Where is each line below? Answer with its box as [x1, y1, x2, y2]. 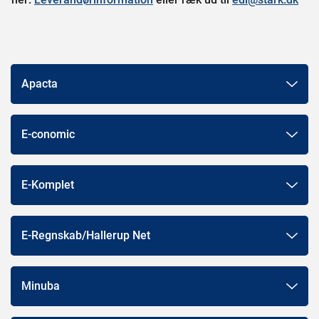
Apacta [21, 76, 58, 90]
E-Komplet [21, 177, 74, 192]
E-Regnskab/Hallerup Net [21, 228, 150, 242]
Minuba [21, 278, 60, 293]
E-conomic [21, 127, 75, 141]
